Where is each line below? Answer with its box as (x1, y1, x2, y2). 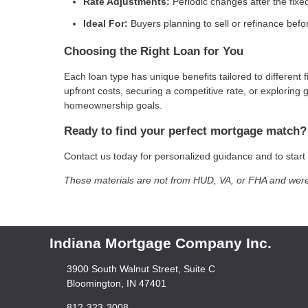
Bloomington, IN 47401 (66, 277, 166, 289)
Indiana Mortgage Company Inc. (49, 234, 272, 251)
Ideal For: (83, 17, 128, 29)
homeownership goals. (64, 99, 162, 111)
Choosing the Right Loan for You (64, 44, 243, 58)
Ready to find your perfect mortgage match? (64, 124, 307, 137)
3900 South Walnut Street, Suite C (66, 263, 215, 274)
